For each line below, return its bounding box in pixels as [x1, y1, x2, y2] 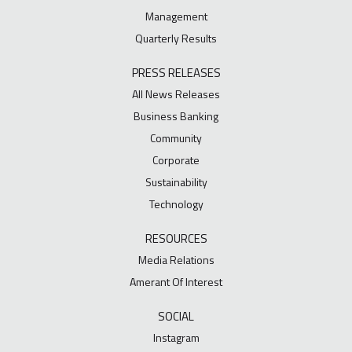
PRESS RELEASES [131, 64, 221, 82]
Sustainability [145, 174, 207, 191]
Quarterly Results [135, 30, 217, 47]
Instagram [152, 329, 200, 346]
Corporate [152, 152, 200, 169]
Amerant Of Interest [130, 273, 222, 291]
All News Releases [132, 86, 220, 103]
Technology [148, 196, 203, 213]
